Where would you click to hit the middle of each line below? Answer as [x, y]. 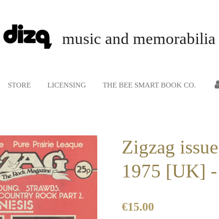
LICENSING [66, 85]
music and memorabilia [139, 39]
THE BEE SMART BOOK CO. [149, 85]
